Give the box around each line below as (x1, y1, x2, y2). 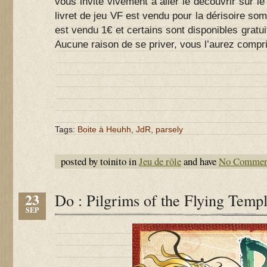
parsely (156, 125, 183, 134)
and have (181, 154, 219, 168)
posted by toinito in (61, 154, 139, 168)
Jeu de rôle (139, 154, 181, 168)
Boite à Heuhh (77, 125, 131, 134)
